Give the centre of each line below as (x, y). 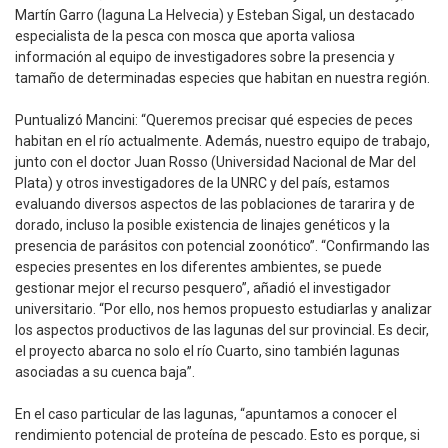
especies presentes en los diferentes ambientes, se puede (198, 267)
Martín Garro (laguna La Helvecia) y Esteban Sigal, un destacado (215, 15)
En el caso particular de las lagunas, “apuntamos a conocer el (206, 414)
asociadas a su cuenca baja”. (105, 372)
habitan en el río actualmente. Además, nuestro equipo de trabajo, (222, 141)
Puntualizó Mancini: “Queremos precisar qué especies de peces (214, 120)
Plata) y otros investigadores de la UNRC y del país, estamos (202, 183)
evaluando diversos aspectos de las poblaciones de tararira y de (215, 204)
